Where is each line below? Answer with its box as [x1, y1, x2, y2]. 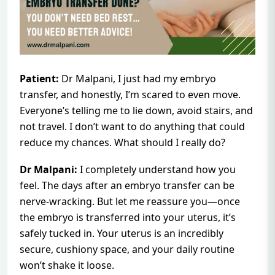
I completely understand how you [77, 163, 236, 177]
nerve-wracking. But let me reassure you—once [20, 195, 240, 209]
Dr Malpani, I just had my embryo [59, 72, 216, 86]
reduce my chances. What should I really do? [20, 136, 225, 150]
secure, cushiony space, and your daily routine [20, 242, 234, 257]
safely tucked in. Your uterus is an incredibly [20, 227, 223, 241]
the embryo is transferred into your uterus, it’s [20, 211, 236, 225]
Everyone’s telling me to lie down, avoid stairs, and [20, 104, 253, 118]
